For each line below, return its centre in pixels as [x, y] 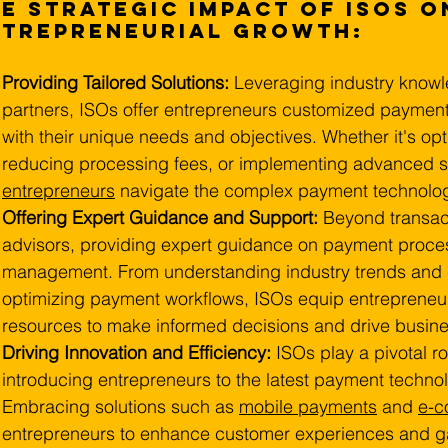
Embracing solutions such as [120, 406]
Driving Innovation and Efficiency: [136, 352]
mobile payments [308, 406]
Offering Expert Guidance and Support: [160, 217]
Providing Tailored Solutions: [118, 82]
